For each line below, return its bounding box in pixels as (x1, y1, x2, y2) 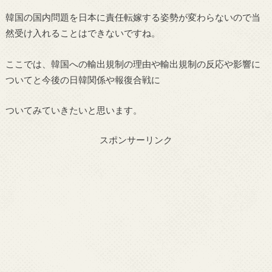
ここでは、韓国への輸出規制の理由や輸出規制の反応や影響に (5, 58, 260, 69)
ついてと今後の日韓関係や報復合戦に (5, 73, 160, 85)
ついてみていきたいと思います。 (5, 104, 142, 116)
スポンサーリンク (99, 134, 172, 145)
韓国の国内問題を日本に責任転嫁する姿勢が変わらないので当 (5, 12, 260, 23)
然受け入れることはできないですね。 (5, 27, 160, 39)
